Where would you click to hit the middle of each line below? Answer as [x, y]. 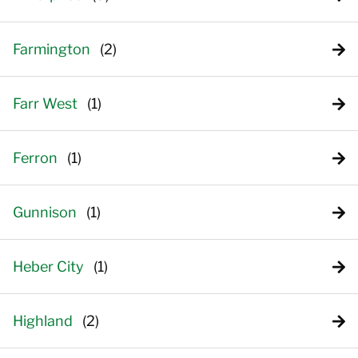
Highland [43, 321]
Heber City [48, 267]
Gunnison [45, 212]
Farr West [45, 103]
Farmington [52, 49]
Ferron [35, 158]
